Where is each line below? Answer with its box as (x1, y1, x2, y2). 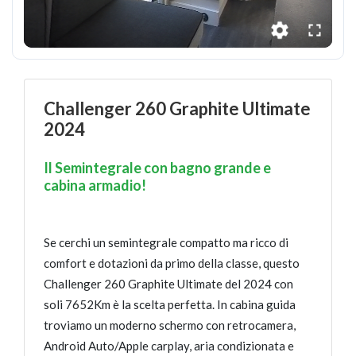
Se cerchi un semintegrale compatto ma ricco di (44, 234, 288, 250)
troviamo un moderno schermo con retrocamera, (44, 317, 296, 332)
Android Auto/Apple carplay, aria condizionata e (44, 338, 294, 353)
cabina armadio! (44, 176, 146, 194)
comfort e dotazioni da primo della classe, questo (44, 255, 300, 270)
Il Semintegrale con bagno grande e (44, 158, 271, 176)
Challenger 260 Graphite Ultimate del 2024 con (44, 276, 293, 291)
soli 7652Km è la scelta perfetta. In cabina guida (44, 296, 296, 311)
